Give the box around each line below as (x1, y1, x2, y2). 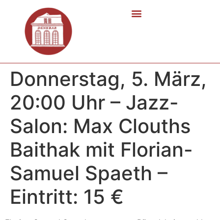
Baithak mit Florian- (10, 137, 193, 162)
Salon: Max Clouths (10, 113, 191, 138)
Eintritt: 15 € (10, 184, 124, 209)
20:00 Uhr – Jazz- (10, 90, 179, 114)
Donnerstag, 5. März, (10, 66, 207, 91)
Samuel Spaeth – (10, 161, 167, 185)
